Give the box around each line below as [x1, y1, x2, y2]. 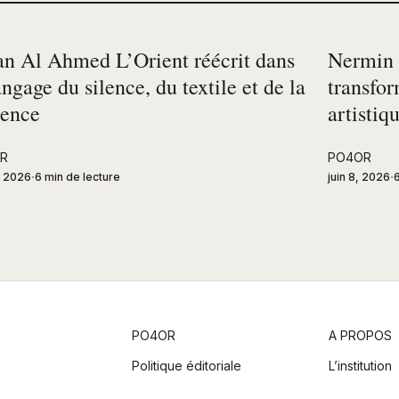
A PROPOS [329, 327, 393, 343]
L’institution [329, 357, 393, 373]
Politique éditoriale [131, 357, 241, 373]
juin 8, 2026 [328, 169, 390, 183]
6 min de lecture [35, 169, 120, 183]
